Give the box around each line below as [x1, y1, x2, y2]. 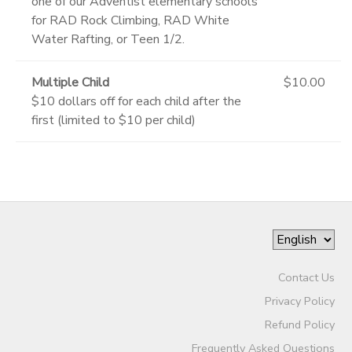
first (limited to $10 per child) [31, 111, 196, 129]
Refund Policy [264, 316, 335, 332]
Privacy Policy [264, 292, 335, 309]
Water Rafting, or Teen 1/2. [31, 30, 185, 48]
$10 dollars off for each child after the [31, 92, 241, 110]
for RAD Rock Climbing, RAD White [31, 11, 229, 29]
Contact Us [277, 269, 335, 285]
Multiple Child [31, 73, 109, 91]
